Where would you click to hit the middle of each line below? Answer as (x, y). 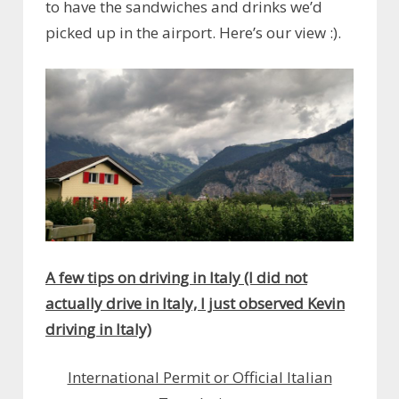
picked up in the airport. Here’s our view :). (193, 33)
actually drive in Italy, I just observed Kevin (195, 303)
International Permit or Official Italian (199, 378)
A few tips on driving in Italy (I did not (176, 277)
